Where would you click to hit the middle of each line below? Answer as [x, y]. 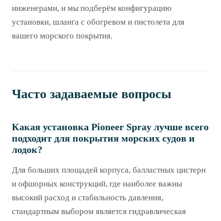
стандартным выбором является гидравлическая [99, 212]
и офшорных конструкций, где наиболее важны [97, 184]
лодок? [27, 149]
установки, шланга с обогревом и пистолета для [98, 22]
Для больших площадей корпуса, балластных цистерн [109, 170]
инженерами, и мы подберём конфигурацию [92, 8]
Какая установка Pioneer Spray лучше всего [110, 127]
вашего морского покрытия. [62, 36]
